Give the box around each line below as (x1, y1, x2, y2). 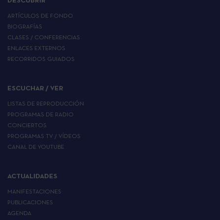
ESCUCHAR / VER (7, 85, 63, 92)
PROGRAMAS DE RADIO (7, 112, 74, 117)
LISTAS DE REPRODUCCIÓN (7, 102, 84, 107)
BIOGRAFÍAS (7, 25, 42, 29)
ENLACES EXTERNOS (7, 46, 65, 51)
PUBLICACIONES (7, 200, 53, 205)
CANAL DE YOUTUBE (7, 145, 64, 150)
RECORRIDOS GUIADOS (7, 57, 75, 62)
